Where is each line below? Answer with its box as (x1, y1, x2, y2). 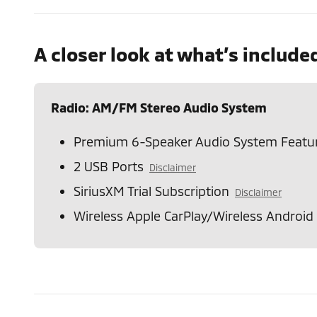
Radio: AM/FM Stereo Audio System (51, 99, 267, 115)
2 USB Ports (74, 158, 144, 174)
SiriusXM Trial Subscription (74, 183, 229, 199)
